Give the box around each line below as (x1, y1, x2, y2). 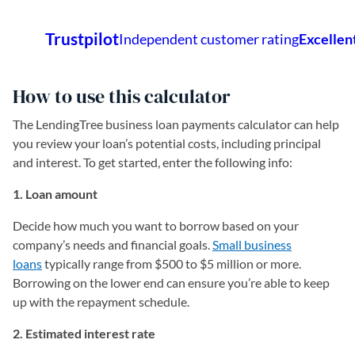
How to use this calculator (13, 83, 231, 109)
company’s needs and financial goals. (13, 237, 212, 252)
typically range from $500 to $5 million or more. (42, 256, 301, 271)
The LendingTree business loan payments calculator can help (13, 116, 339, 132)
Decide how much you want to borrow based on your (13, 218, 299, 233)
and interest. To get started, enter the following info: (13, 155, 292, 170)
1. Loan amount (13, 186, 97, 201)
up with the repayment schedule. (13, 294, 192, 309)
